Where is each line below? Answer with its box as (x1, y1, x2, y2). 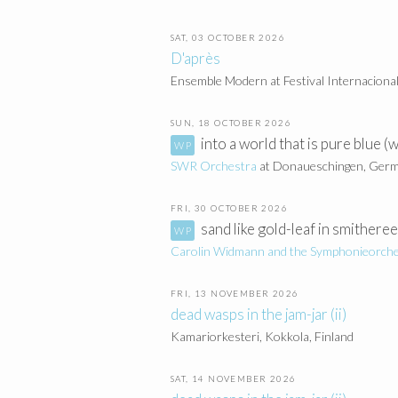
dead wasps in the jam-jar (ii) (171, 305, 346, 323)
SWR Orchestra (171, 158, 257, 173)
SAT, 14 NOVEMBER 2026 (171, 373, 297, 384)
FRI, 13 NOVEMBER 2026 (171, 288, 299, 298)
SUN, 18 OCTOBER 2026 (171, 117, 291, 128)
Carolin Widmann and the (171, 243, 310, 259)
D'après (171, 49, 220, 68)
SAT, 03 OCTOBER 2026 (171, 32, 285, 43)
